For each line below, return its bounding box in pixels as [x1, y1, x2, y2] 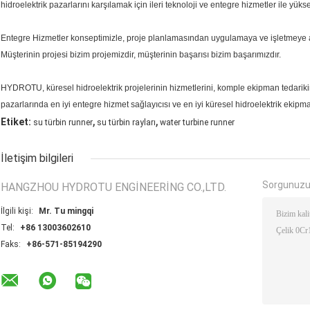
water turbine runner [160, 118, 235, 128]
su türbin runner [33, 118, 93, 128]
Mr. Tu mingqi [39, 206, 93, 217]
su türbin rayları [97, 118, 156, 128]
